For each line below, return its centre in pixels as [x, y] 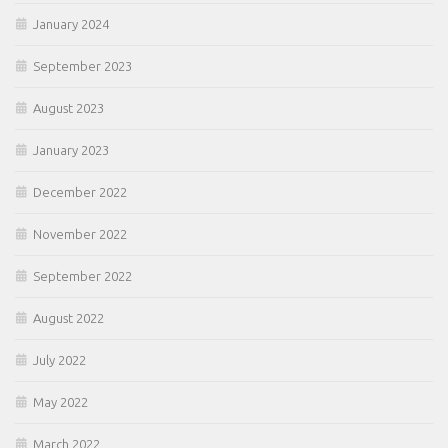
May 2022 [60, 401]
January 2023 [71, 149]
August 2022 [68, 317]
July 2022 [59, 359]
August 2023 [68, 107]
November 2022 [80, 233]
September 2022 [82, 275]
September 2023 [82, 65]
